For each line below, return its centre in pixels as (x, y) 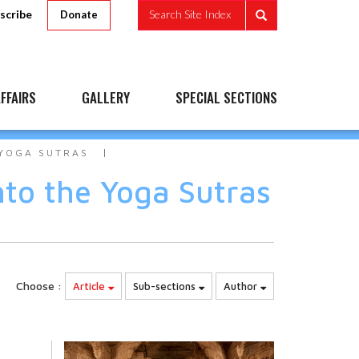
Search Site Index (190, 14)
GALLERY (106, 97)
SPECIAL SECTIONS (226, 97)
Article (91, 286)
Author (242, 286)
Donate (79, 14)
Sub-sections (166, 286)
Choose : (39, 286)
